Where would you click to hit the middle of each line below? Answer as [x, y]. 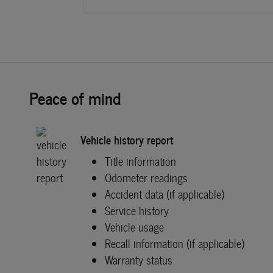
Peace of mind [75, 97]
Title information [140, 161]
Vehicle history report [127, 140]
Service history [137, 210]
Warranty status [139, 260]
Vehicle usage [134, 227]
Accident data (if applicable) [165, 194]
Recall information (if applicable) [175, 243]
